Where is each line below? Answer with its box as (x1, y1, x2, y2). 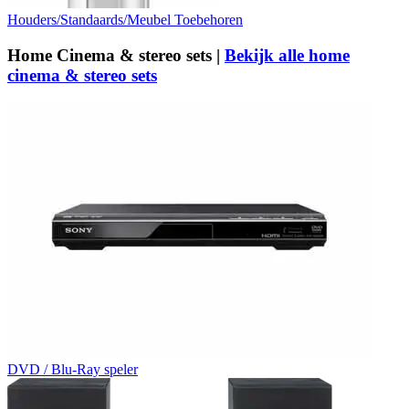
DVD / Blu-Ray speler (7, 362, 138, 378)
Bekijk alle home (225, 45, 350, 65)
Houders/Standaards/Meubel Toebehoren (7, 11, 243, 27)
